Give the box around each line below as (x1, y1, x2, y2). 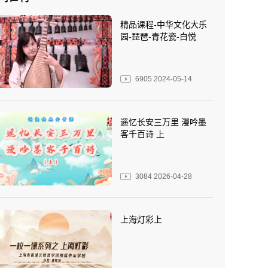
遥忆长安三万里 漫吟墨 (120, 117, 206, 127)
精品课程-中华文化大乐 (120, 20, 207, 29)
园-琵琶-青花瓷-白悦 (120, 32, 196, 41)
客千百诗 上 (120, 129, 165, 139)
